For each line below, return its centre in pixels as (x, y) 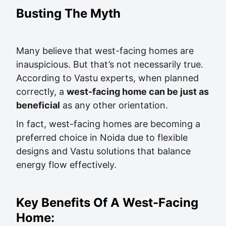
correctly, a (41, 92)
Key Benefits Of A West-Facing (107, 203)
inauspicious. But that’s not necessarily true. (110, 64)
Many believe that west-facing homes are (105, 51)
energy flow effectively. (66, 165)
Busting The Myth (68, 13)
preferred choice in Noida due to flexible (102, 137)
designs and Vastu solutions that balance (103, 151)
